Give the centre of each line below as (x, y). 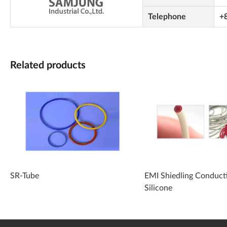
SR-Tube (25, 176)
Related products (48, 65)
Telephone (167, 17)
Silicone (158, 188)
